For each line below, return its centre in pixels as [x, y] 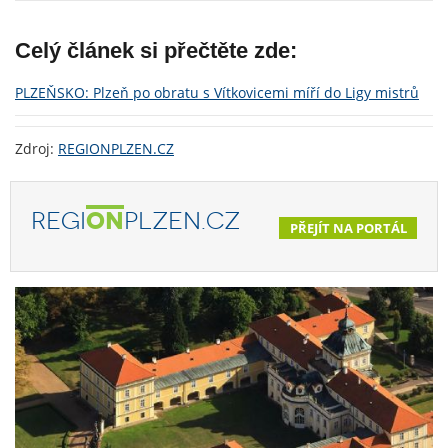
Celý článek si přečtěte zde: [156, 51]
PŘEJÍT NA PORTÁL [348, 228]
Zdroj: [36, 149]
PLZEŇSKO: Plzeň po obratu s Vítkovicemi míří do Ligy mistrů [217, 93]
